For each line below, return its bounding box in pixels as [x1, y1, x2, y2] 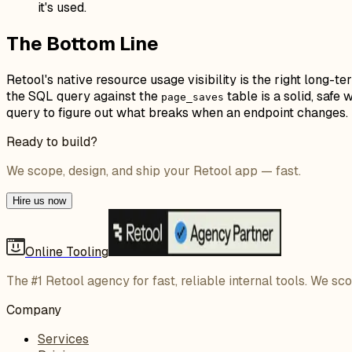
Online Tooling [25, 243, 108, 260]
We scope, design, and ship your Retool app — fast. [6, 162, 301, 179]
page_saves [161, 90, 224, 103]
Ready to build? [6, 133, 97, 150]
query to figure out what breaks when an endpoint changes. [6, 104, 348, 121]
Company [6, 301, 61, 318]
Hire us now [13, 194, 66, 207]
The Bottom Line [6, 31, 159, 56]
